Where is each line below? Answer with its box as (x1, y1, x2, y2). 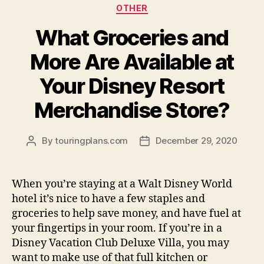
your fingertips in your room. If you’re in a (12, 221, 222, 235)
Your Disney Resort (39, 72, 225, 99)
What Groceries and (35, 24, 229, 51)
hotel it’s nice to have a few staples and (12, 192, 205, 206)
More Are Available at (30, 48, 234, 75)
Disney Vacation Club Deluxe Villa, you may (12, 236, 229, 250)
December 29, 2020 (156, 134, 237, 146)
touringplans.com (55, 134, 128, 146)
